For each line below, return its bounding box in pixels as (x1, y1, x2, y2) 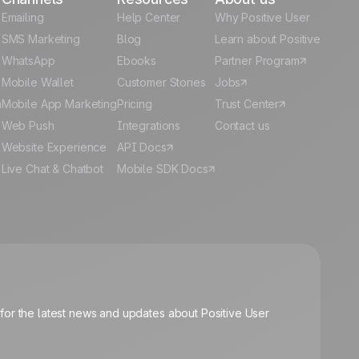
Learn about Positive (214, 32, 321, 46)
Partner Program (214, 54, 300, 67)
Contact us (214, 119, 270, 132)
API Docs (116, 140, 167, 154)
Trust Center (214, 97, 280, 111)
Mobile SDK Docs (116, 162, 208, 175)
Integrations (116, 119, 181, 132)
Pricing (116, 97, 152, 111)
